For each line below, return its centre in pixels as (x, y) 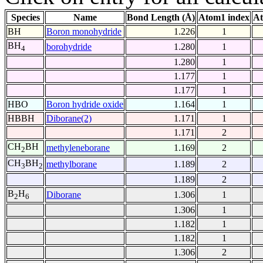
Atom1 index (224, 18)
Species (25, 18)
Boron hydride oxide (85, 104)
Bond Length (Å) (161, 18)
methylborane (72, 164)
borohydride (69, 47)
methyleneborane (78, 148)
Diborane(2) (69, 119)
